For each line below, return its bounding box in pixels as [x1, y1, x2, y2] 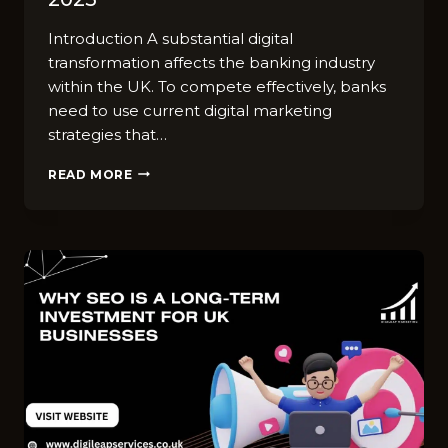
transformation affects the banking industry [48, 52, 375, 72]
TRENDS [132, 182, 191, 198]
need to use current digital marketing [48, 100, 332, 120]
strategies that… [48, 124, 167, 144]
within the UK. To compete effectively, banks [48, 76, 386, 96]
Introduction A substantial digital [48, 28, 293, 48]
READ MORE [48, 166, 133, 182]
